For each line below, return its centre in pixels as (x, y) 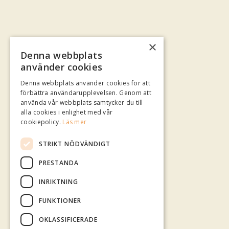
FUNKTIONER (60, 200)
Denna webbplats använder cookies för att (86, 83)
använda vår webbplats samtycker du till (82, 102)
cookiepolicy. (42, 122)
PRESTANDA (59, 163)
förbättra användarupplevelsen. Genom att (86, 93)
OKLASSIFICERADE (68, 219)
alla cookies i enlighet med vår (67, 112)
